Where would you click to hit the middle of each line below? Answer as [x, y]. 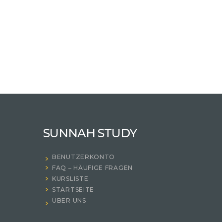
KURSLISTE [70, 179]
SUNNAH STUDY [90, 133]
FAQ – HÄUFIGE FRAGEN [92, 168]
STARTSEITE [73, 190]
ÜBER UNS [69, 201]
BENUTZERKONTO [84, 157]
